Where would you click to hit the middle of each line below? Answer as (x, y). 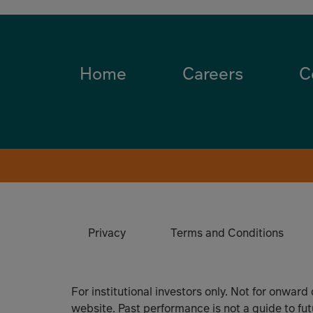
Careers (213, 74)
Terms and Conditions (227, 233)
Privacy (107, 233)
